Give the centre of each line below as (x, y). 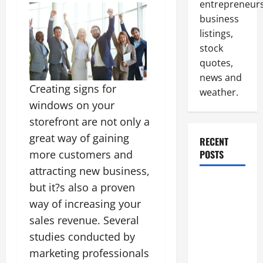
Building (215, 228)
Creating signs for (73, 88)
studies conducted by (82, 236)
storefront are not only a (90, 121)
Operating (218, 243)
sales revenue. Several (84, 220)
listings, (216, 33)
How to (213, 184)
